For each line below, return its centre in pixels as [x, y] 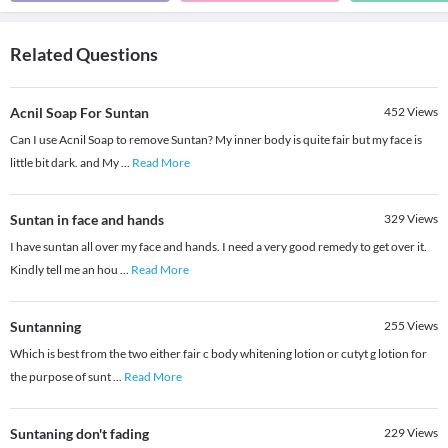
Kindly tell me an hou [65, 270]
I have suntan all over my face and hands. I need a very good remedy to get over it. [218, 247]
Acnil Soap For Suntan [79, 113]
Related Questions [84, 54]
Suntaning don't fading [79, 434]
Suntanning [45, 327]
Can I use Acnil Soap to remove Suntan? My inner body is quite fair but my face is [216, 140]
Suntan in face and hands [87, 220]
